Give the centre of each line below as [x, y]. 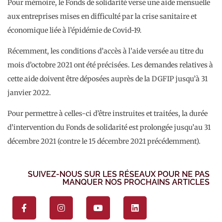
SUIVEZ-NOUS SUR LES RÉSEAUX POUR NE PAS [119, 174]
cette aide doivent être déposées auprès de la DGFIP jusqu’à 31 [108, 79]
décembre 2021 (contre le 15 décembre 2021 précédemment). [104, 141]
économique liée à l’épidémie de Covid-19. [75, 30]
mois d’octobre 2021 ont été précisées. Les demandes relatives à [110, 65]
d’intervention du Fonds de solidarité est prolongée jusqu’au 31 [109, 128]
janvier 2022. [29, 93]
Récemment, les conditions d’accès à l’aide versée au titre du [106, 51]
